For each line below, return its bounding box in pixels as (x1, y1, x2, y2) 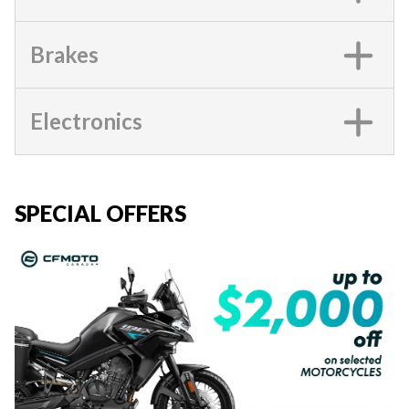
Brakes (30, 41, 99, 68)
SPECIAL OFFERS (15, 200, 186, 226)
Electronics (30, 108, 142, 134)
